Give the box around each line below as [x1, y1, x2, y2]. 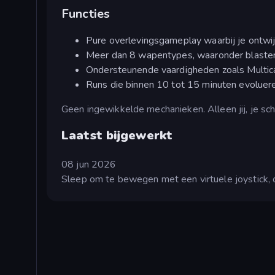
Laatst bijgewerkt [61, 127, 173, 144]
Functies [61, 5, 110, 22]
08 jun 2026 [61, 158, 117, 172]
